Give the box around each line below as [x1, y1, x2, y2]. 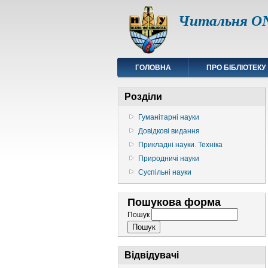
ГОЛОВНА [135, 63, 171, 72]
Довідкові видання [138, 127, 200, 136]
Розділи [124, 92, 162, 102]
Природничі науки [138, 154, 199, 163]
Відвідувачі [124, 250, 179, 261]
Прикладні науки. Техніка [138, 141, 223, 150]
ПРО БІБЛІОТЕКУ [206, 63, 266, 72]
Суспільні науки [138, 168, 191, 177]
